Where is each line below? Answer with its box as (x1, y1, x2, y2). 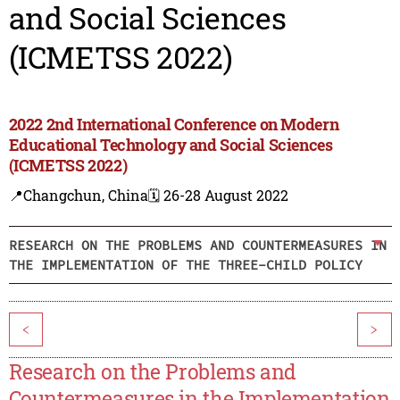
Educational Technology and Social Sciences (8, 134, 333, 156)
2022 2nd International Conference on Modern (8, 113, 339, 136)
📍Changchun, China (8, 186, 148, 205)
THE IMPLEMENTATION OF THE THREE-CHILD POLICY (8, 255, 362, 273)
